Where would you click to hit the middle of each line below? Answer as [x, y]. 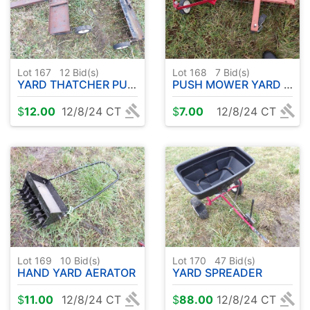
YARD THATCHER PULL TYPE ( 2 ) [72, 84]
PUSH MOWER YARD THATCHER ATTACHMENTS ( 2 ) [228, 84]
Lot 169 [37, 261]
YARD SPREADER [217, 273]
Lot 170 [192, 261]
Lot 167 [37, 72]
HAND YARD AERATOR [76, 273]
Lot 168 [192, 72]
